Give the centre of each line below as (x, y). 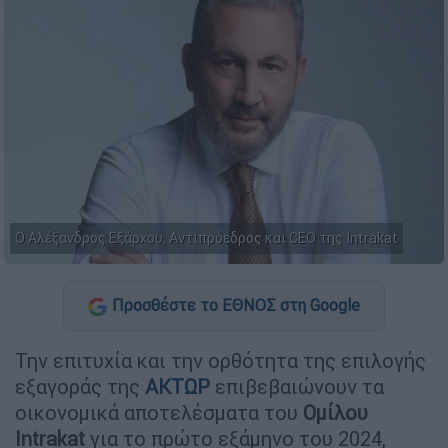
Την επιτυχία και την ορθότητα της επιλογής (220, 360)
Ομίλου (335, 412)
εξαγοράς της (80, 386)
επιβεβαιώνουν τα (299, 386)
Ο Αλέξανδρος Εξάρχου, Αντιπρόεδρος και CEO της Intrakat (206, 238)
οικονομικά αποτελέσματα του (159, 412)
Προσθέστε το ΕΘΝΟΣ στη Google (236, 305)
